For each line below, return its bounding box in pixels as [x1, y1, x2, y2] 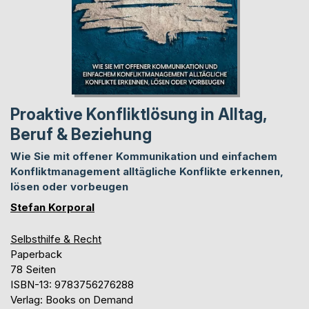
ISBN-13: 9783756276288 [10, 278, 134, 292]
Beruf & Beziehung [10, 125, 152, 145]
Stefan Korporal [10, 201, 94, 215]
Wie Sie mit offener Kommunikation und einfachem [10, 150, 277, 163]
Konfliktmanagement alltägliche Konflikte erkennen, [10, 165, 283, 179]
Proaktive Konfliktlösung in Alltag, [10, 105, 267, 125]
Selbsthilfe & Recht [10, 232, 101, 246]
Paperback [10, 248, 62, 261]
